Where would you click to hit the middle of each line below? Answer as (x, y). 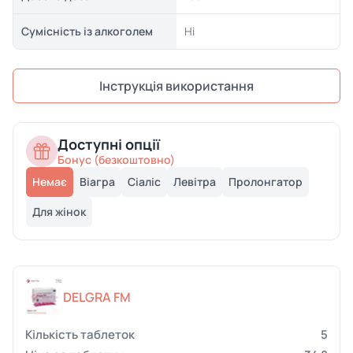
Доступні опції (109, 144)
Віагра (97, 182)
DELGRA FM (97, 297)
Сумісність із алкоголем (87, 31)
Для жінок (59, 212)
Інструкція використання (176, 86)
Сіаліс (144, 182)
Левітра (195, 182)
